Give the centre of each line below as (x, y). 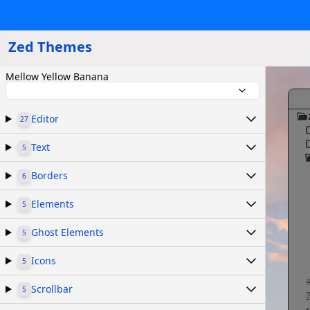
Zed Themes (50, 47)
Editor (45, 119)
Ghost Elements (67, 232)
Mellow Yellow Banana (57, 76)
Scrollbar (52, 289)
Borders (49, 175)
